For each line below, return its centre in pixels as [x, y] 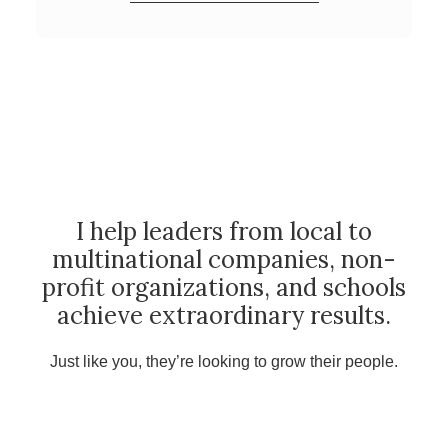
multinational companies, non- [224, 259]
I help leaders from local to [224, 231]
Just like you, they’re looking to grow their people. [224, 361]
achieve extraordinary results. [224, 315]
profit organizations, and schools [224, 287]
